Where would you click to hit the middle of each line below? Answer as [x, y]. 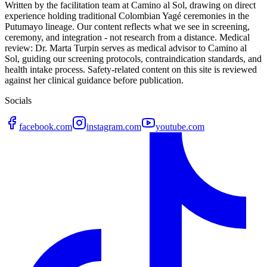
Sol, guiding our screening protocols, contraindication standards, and [133, 59]
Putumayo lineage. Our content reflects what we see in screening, [127, 27]
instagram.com [114, 127]
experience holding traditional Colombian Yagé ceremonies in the [127, 16]
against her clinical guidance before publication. [94, 80]
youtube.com [180, 127]
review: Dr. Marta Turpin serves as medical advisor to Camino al [126, 48]
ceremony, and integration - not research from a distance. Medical [127, 38]
